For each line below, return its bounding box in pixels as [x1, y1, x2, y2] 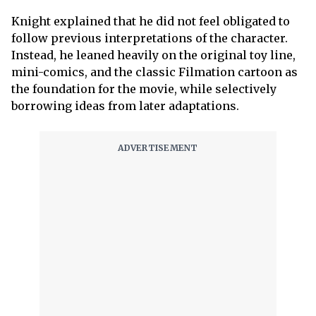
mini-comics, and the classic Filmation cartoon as [11, 65, 298, 79]
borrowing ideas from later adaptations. [11, 99, 239, 113]
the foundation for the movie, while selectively [11, 82, 276, 96]
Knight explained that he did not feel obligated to [11, 14, 290, 28]
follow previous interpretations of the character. [11, 31, 288, 45]
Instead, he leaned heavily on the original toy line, [11, 48, 296, 62]
